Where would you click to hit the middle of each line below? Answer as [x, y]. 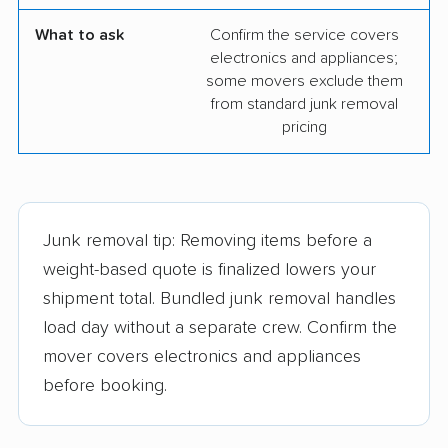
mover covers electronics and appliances [202, 357]
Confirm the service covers [304, 35]
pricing [304, 127]
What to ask [79, 35]
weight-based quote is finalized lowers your [209, 270]
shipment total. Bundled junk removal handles [219, 299]
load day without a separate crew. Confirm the [220, 328]
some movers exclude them [304, 81]
